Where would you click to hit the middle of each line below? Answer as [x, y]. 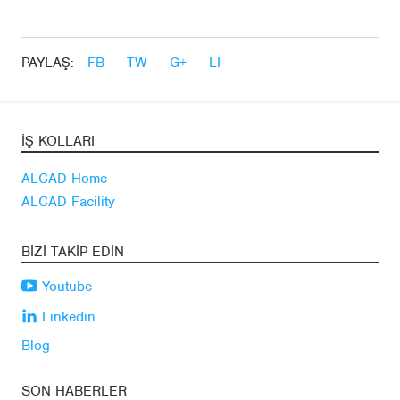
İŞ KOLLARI [58, 142]
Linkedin [67, 317]
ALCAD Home [64, 179]
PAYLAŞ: [48, 63]
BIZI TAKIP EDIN [73, 252]
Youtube [65, 287]
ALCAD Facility [68, 202]
